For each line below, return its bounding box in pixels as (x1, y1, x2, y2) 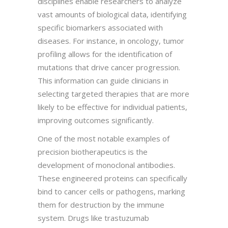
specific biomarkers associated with (38, 22, 163, 33)
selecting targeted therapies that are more (38, 88, 189, 99)
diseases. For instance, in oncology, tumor (38, 35, 184, 46)
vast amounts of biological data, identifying (38, 9, 187, 19)
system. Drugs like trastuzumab (38, 212, 149, 223)
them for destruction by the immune (38, 199, 164, 210)
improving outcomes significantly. (38, 115, 154, 125)
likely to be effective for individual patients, (38, 101, 187, 112)
